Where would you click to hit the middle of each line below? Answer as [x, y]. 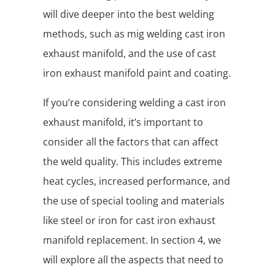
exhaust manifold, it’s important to [123, 122]
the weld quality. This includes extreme [133, 161]
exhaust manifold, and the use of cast [130, 53]
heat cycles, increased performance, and [137, 181]
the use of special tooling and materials [134, 200]
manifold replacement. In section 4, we [132, 240]
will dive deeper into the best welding [129, 14]
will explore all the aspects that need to [133, 259]
